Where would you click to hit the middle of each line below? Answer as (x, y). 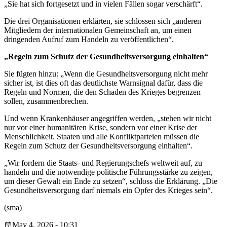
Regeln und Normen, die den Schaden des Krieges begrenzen (102, 92)
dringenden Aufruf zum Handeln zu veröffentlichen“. (89, 40)
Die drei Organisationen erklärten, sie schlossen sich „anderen (103, 21)
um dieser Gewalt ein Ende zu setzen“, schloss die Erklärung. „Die (111, 181)
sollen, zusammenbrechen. (46, 101)
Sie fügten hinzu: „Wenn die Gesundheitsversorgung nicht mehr (106, 74)
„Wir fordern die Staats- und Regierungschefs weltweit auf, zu (103, 163)
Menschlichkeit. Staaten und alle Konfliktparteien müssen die (102, 137)
